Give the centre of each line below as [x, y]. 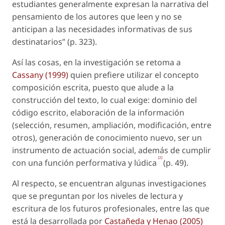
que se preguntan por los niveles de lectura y [97, 196]
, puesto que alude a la [131, 87]
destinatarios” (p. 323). [54, 41]
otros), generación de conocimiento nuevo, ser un [107, 137]
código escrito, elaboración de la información [98, 112]
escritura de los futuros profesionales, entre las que [111, 208]
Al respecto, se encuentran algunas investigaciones [109, 183]
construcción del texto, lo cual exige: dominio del [104, 100]
